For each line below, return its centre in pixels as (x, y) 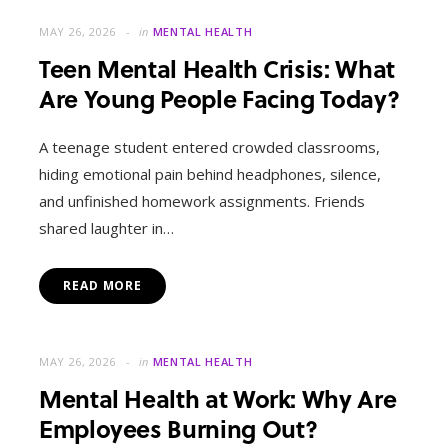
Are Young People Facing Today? (219, 99)
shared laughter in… (106, 228)
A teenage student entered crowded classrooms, (209, 147)
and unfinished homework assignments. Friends (202, 201)
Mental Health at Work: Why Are (218, 399)
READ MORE (103, 286)
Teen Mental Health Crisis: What (217, 69)
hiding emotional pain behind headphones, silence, (210, 174)
